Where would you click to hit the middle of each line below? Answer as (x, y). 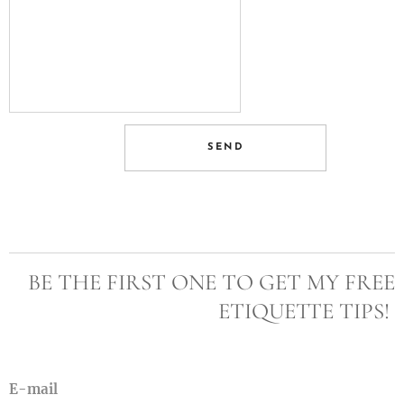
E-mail (33, 389)
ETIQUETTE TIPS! (307, 311)
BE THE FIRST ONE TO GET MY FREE (211, 282)
